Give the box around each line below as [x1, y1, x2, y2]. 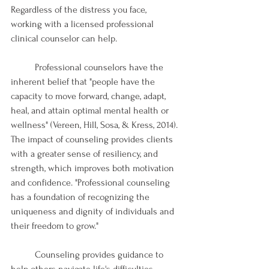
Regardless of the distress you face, [11, 4, 149, 15]
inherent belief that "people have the [11, 76, 157, 87]
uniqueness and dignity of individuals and [11, 205, 177, 217]
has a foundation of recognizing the [11, 191, 152, 202]
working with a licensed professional [11, 18, 156, 29]
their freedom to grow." [11, 220, 98, 231]
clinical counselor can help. [11, 32, 119, 44]
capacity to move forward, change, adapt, [11, 90, 168, 101]
